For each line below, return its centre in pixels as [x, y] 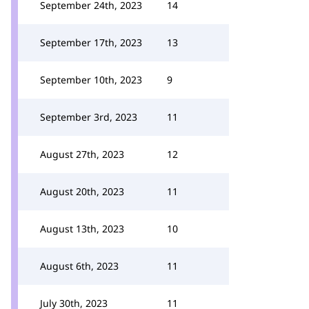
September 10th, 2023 [91, 80]
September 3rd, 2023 [89, 117]
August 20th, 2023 [82, 191]
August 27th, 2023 [82, 154]
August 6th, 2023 [79, 266]
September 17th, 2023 [91, 42]
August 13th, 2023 [82, 229]
